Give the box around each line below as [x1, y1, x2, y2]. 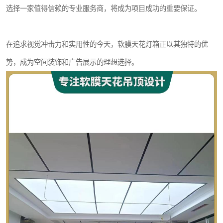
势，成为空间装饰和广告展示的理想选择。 [6, 58, 138, 66]
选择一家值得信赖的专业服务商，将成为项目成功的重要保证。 [6, 4, 201, 12]
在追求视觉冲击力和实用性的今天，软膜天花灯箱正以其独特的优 [6, 40, 208, 48]
